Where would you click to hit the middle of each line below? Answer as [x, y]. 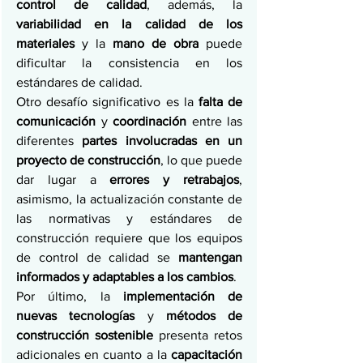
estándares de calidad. [79, 82]
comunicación [59, 121]
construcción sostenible [88, 335]
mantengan [210, 257]
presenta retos [201, 335]
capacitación [207, 354]
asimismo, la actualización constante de [129, 199]
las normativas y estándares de [129, 218]
